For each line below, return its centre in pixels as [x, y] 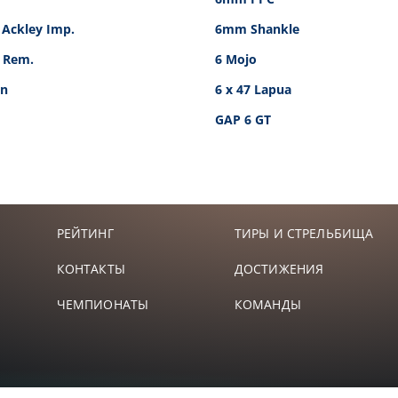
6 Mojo [236, 59]
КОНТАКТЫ [91, 269]
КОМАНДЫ [267, 304]
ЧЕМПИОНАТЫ [103, 304]
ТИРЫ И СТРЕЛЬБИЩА [304, 233]
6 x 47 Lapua [253, 89]
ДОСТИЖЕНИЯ [279, 269]
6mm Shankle [257, 29]
